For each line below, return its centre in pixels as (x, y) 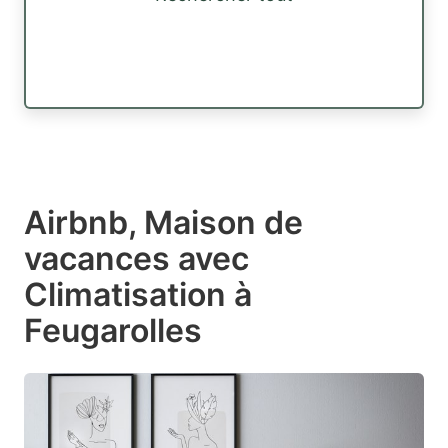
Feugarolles (113, 330)
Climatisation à (138, 294)
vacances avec (136, 258)
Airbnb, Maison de (163, 222)
